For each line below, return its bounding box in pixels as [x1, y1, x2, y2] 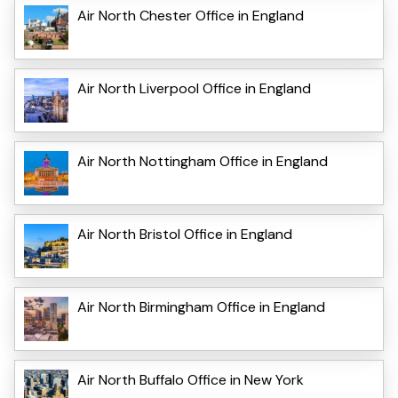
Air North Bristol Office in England [77, 224, 292, 243]
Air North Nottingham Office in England [77, 151, 328, 171]
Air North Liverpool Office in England [77, 78, 311, 98]
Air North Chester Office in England [77, 5, 304, 25]
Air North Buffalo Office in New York [77, 370, 304, 389]
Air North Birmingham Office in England [77, 297, 325, 316]
